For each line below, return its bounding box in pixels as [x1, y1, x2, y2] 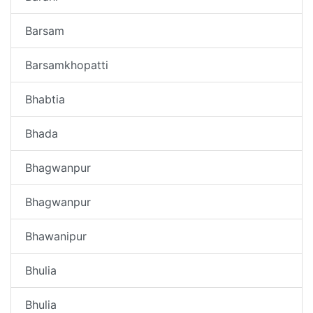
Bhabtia [25, 92, 65, 106]
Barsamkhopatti [25, 57, 108, 72]
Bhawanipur [25, 228, 87, 243]
